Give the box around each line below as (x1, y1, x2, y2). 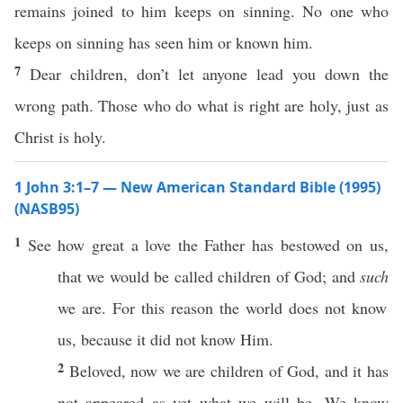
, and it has (315, 360, 390, 381)
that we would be (58, 265, 175, 287)
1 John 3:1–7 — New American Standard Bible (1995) (14, 177, 381, 197)
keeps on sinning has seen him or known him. (14, 31, 313, 53)
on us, (339, 234, 390, 255)
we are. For (58, 297, 141, 318)
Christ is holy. (14, 126, 106, 148)
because (81, 328, 132, 350)
